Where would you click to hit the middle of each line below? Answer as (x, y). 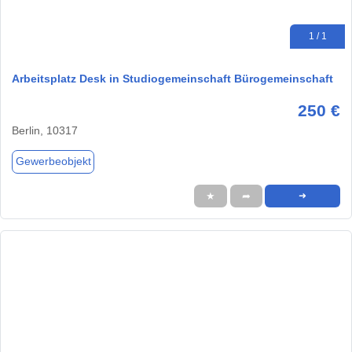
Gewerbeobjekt (53, 161)
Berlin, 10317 (45, 130)
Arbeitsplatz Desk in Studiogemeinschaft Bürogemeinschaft (172, 78)
